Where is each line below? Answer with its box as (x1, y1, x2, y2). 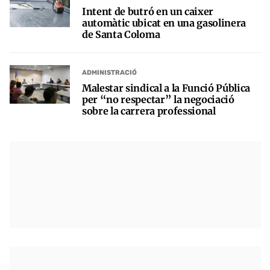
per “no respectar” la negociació (82, 93, 234, 106)
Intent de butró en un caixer (82, 5, 214, 18)
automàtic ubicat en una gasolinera (82, 17, 246, 30)
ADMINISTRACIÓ (82, 68, 137, 77)
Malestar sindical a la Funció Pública (82, 82, 251, 95)
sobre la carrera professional (82, 105, 216, 118)
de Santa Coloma (82, 28, 160, 41)
